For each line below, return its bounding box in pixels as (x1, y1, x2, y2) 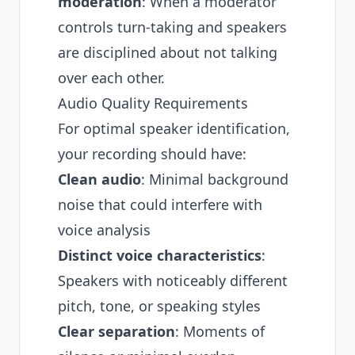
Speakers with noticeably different (58, 271, 288, 290)
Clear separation (58, 322, 175, 341)
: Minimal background (141, 170, 288, 189)
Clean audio (58, 170, 141, 189)
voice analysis (58, 220, 151, 239)
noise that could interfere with (58, 195, 262, 214)
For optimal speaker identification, (58, 119, 290, 138)
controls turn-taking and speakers (58, 17, 287, 36)
